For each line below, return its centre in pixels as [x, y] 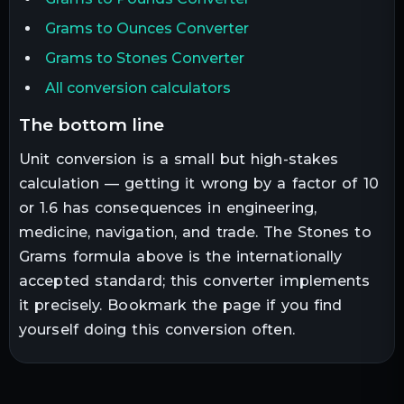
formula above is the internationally [205, 256]
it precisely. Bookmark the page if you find [181, 305]
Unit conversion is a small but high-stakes [179, 159]
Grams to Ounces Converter [147, 29]
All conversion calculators [138, 88]
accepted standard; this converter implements [195, 280]
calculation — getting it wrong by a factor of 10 [199, 183]
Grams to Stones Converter [144, 59]
